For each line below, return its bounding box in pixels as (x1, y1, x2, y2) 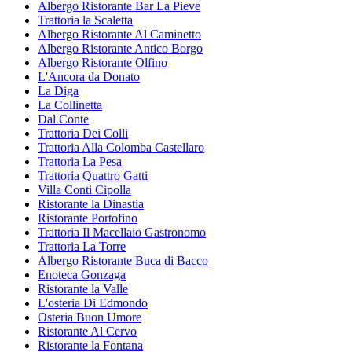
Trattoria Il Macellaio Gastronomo (38, 225, 206, 239)
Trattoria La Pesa (38, 154, 122, 168)
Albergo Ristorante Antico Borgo (38, 41, 203, 55)
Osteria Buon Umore (38, 310, 141, 324)
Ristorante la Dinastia (38, 196, 144, 211)
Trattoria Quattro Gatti (38, 168, 148, 182)
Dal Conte (38, 112, 89, 126)
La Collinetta (38, 97, 102, 112)
